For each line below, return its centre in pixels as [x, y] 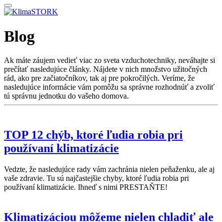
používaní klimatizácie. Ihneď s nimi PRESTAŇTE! [86, 187]
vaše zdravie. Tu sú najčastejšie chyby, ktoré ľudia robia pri [96, 178]
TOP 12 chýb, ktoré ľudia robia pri [93, 135]
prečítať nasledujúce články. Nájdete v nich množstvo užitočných [106, 69]
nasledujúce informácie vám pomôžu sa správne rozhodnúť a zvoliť [109, 87]
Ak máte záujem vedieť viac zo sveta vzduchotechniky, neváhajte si [110, 60]
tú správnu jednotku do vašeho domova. [66, 96]
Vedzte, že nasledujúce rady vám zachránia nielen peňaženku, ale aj [109, 169]
